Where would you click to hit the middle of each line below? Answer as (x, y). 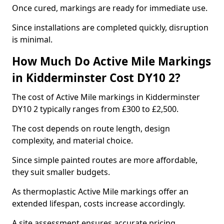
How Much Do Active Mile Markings (111, 61)
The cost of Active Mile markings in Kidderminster (106, 97)
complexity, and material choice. (72, 140)
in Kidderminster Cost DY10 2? (96, 78)
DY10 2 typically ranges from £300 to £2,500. (95, 109)
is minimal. (32, 39)
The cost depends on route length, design (91, 128)
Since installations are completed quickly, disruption (110, 27)
